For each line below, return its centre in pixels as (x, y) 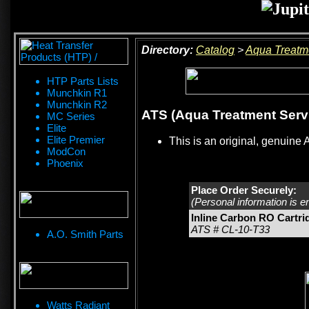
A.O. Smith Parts (85, 234)
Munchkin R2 (77, 104)
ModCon (66, 151)
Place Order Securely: (244, 190)
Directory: (167, 50)
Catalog (215, 50)
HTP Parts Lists (83, 81)
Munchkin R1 (77, 93)
